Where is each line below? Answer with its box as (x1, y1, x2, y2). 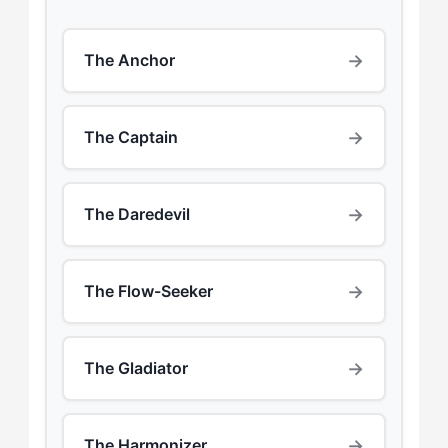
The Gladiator (83, 358, 188, 379)
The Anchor (83, 50, 175, 71)
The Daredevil (83, 204, 190, 225)
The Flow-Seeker (83, 281, 213, 302)
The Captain (83, 127, 178, 148)
